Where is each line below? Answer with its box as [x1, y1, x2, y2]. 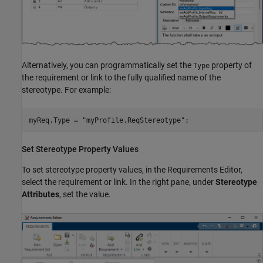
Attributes [22, 190, 59, 200]
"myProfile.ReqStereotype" [82, 116, 185, 124]
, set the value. [59, 190, 111, 200]
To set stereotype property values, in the [22, 165, 167, 175]
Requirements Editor [167, 165, 241, 175]
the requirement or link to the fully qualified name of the [22, 73, 221, 83]
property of [210, 60, 252, 70]
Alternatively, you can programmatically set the [22, 60, 193, 70]
